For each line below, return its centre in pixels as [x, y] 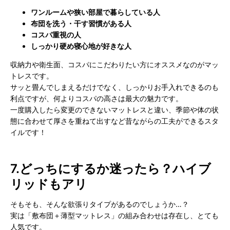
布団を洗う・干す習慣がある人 [81, 23]
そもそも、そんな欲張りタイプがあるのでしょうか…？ [100, 204]
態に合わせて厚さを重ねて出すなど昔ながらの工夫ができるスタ [114, 121]
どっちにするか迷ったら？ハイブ [115, 168]
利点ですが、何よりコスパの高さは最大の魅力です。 [97, 98]
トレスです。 [32, 75]
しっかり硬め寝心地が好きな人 [81, 46]
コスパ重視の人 [56, 34]
